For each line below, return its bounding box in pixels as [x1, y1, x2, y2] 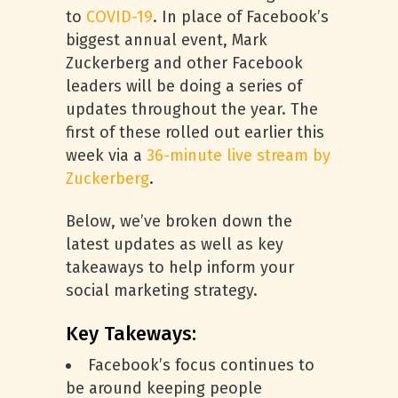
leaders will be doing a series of [66, 76, 302, 96]
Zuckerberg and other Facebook [66, 53, 303, 73]
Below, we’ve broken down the [66, 211, 292, 231]
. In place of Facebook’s [153, 7, 329, 27]
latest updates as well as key [66, 235, 283, 254]
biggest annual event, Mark [66, 30, 267, 50]
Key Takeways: [66, 322, 196, 346]
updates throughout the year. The [66, 99, 318, 119]
